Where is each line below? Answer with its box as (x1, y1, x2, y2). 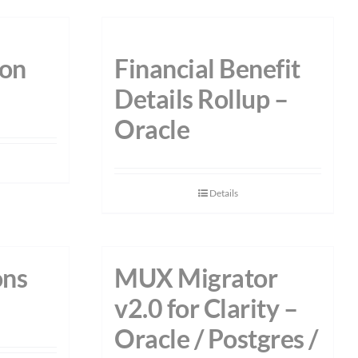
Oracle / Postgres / (114, 323, 318, 355)
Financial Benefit (114, 53, 300, 85)
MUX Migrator (114, 262, 278, 294)
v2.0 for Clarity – (114, 292, 298, 324)
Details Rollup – (114, 83, 288, 115)
